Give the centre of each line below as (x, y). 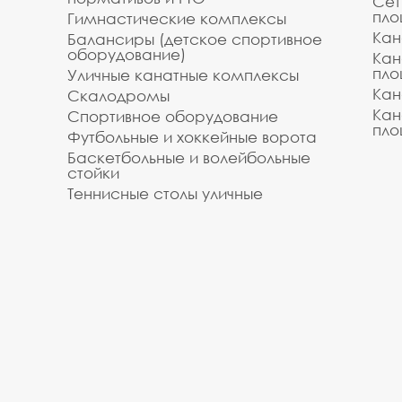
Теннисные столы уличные (165, 193)
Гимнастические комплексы (177, 18)
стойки (93, 173)
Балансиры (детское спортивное (195, 39)
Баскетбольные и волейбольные (189, 157)
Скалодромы (118, 96)
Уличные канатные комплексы (183, 75)
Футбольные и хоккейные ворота (192, 137)
